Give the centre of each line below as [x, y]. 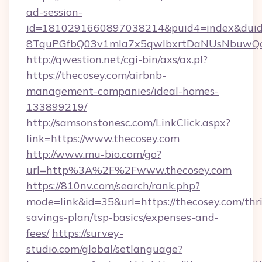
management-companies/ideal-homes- [123, 91]
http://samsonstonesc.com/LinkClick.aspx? [128, 123]
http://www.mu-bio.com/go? [94, 154]
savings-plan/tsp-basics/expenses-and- [123, 217]
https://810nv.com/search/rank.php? [113, 186]
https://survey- [88, 233]
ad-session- [54, 12]
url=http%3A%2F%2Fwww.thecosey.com [129, 170]
